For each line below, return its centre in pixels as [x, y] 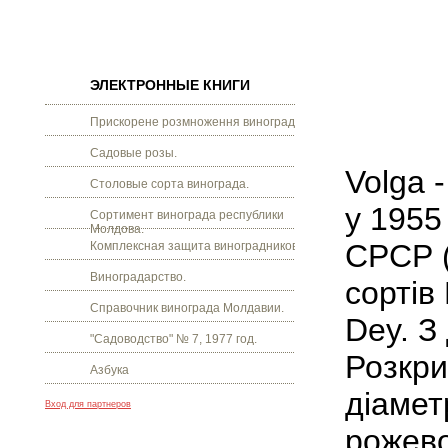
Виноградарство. [138, 277]
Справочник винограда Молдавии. [187, 308]
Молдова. [117, 228]
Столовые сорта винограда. [169, 184]
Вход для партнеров [88, 404]
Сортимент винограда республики [187, 215]
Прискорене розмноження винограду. [196, 122]
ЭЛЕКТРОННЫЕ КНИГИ [170, 85]
